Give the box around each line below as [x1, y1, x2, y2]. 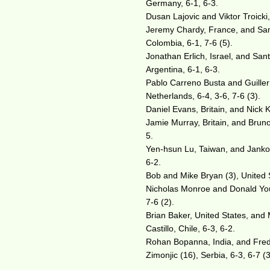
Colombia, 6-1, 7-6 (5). [146, 38, 233, 48]
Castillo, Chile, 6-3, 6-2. [146, 224, 236, 233]
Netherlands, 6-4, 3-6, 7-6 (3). [146, 91, 261, 101]
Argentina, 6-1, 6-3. [146, 64, 221, 74]
